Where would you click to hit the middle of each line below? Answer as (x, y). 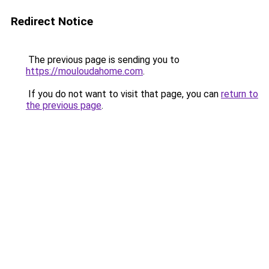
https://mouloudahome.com (84, 71)
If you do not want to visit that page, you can (123, 94)
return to (240, 94)
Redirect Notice (52, 21)
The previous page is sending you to (103, 60)
